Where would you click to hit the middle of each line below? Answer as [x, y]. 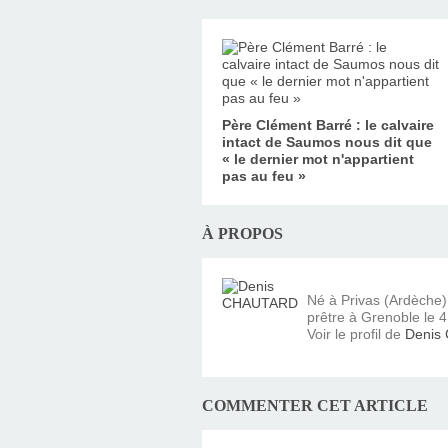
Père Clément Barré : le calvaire [328, 124]
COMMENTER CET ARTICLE [315, 405]
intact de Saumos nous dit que [327, 141]
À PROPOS [242, 233]
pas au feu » [264, 175]
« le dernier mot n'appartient [318, 158]
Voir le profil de [356, 333]
